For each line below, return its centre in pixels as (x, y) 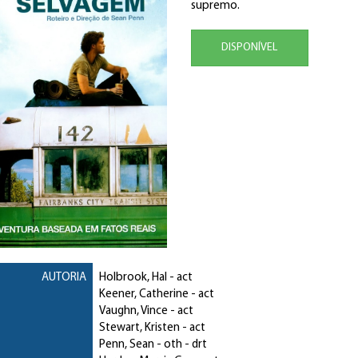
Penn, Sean (126, 345)
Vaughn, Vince (133, 312)
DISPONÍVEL (250, 48)
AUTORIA (64, 278)
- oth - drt (180, 345)
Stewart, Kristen (139, 328)
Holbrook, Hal (133, 278)
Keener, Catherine (143, 295)
